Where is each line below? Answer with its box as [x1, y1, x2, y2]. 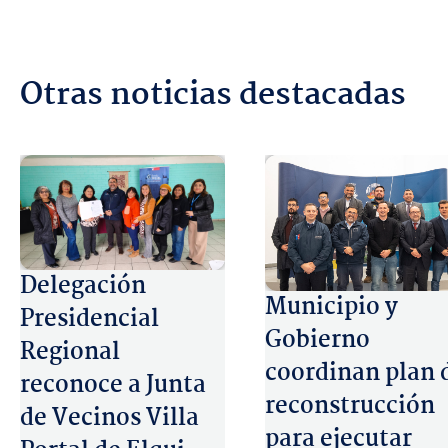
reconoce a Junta [20, 366, 206, 404]
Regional [20, 333, 120, 371]
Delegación [20, 267, 146, 305]
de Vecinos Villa [20, 399, 199, 437]
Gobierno [265, 322, 370, 360]
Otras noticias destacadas [20, 69, 406, 121]
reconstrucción [265, 388, 435, 426]
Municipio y [265, 289, 398, 327]
